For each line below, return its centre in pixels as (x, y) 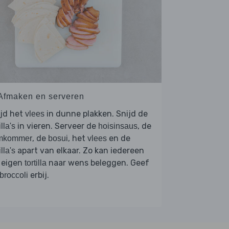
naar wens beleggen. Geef (98, 163)
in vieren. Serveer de (57, 126)
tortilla (36, 163)
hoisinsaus (118, 126)
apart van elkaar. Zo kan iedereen (80, 150)
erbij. (39, 175)
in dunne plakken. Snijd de (96, 113)
